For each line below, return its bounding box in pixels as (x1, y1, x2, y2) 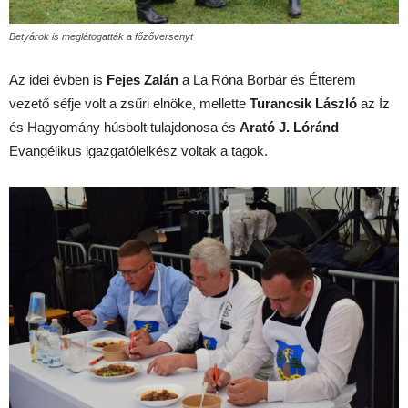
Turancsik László (250, 95, 357, 111)
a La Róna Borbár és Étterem (178, 71, 356, 87)
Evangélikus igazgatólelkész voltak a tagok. (9, 142, 268, 158)
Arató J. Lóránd (240, 118, 339, 135)
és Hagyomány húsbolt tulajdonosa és (9, 118, 240, 135)
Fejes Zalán (107, 71, 178, 87)
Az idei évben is (9, 71, 107, 87)
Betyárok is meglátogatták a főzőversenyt (9, 30, 193, 42)
